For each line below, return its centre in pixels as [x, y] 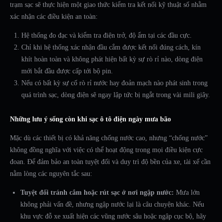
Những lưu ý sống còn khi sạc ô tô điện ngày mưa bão [90, 119]
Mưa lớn [187, 193]
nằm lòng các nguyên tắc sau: [51, 174]
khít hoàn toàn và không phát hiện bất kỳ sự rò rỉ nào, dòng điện [112, 59]
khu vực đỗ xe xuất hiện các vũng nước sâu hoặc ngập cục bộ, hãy [113, 217]
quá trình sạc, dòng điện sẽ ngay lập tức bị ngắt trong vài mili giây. [115, 95]
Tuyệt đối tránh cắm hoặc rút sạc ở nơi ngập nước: [97, 193]
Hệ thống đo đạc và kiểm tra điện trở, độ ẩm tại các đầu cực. [106, 36]
